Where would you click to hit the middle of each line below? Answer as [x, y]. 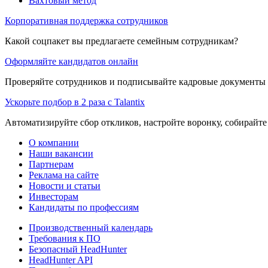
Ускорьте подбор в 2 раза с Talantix [75, 102]
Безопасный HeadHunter [78, 249]
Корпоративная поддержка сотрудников [86, 20]
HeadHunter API [61, 260]
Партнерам [51, 164]
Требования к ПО [65, 238]
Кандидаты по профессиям [84, 207]
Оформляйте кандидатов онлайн [71, 61]
